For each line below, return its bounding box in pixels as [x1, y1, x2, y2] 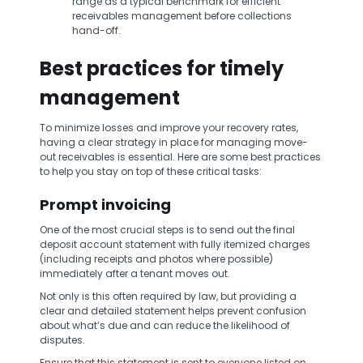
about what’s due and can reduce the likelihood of [40, 318, 290, 332]
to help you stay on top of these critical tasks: [40, 164, 262, 178]
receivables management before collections [72, 9, 292, 23]
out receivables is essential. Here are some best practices [40, 150, 321, 164]
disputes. [40, 333, 88, 347]
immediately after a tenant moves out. [40, 267, 233, 280]
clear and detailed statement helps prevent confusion [40, 304, 306, 318]
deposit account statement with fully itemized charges [40, 237, 310, 251]
